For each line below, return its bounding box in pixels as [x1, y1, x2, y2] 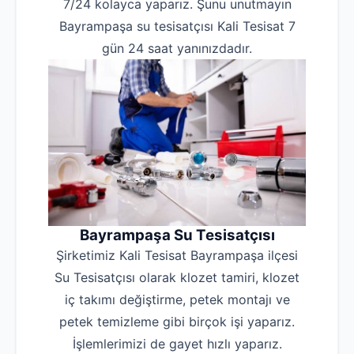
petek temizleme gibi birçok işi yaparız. [59, 314, 295, 330]
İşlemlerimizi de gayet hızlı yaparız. [72, 336, 282, 352]
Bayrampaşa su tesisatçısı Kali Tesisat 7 [58, 18, 296, 34]
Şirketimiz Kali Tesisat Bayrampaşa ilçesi [56, 247, 298, 264]
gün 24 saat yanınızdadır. [102, 40, 252, 56]
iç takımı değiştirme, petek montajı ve [64, 292, 290, 308]
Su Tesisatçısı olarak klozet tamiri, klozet [55, 269, 299, 286]
